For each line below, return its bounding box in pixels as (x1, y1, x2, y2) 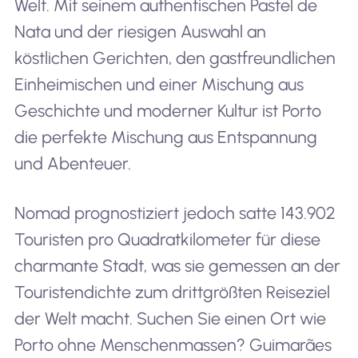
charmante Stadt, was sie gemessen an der (14, 256, 340, 276)
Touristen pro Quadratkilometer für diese (14, 229, 320, 250)
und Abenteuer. (14, 153, 131, 174)
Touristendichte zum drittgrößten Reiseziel (14, 282, 330, 303)
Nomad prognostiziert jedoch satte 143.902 (14, 203, 336, 224)
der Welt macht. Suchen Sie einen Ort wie (14, 308, 326, 329)
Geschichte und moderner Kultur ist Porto (14, 101, 321, 121)
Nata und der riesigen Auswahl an (14, 22, 266, 42)
